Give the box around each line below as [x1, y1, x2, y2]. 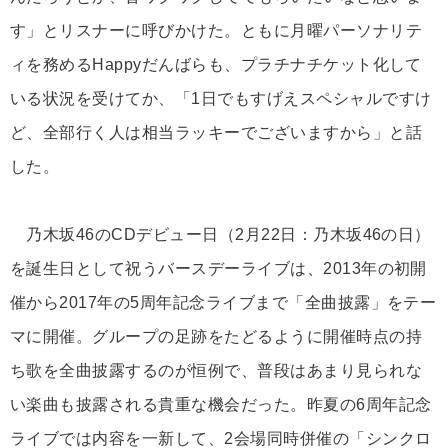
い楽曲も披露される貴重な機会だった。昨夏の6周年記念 [10, 396, 432, 414]
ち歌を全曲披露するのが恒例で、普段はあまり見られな [10, 362, 422, 380]
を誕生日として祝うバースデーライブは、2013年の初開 [10, 260, 427, 278]
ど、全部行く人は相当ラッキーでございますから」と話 [10, 124, 422, 142]
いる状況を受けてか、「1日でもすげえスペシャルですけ [10, 90, 432, 108]
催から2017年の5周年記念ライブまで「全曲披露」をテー [10, 294, 437, 312]
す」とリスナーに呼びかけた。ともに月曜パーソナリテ [10, 22, 422, 40]
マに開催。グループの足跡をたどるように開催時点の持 [10, 328, 422, 346]
